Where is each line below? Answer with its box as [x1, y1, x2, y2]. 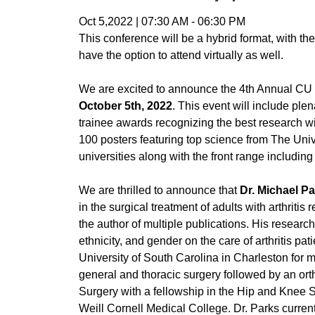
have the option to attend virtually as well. [78, 49, 283, 61]
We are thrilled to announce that [78, 184, 237, 196]
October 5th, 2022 [78, 100, 172, 112]
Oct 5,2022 [78, 15, 133, 27]
